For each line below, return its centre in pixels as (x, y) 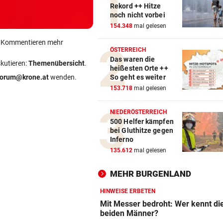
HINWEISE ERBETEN (128, 191)
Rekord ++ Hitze (136, 6)
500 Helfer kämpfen (142, 122)
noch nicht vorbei (138, 15)
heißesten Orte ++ (139, 68)
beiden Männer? (129, 214)
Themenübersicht (56, 63)
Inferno (122, 140)
